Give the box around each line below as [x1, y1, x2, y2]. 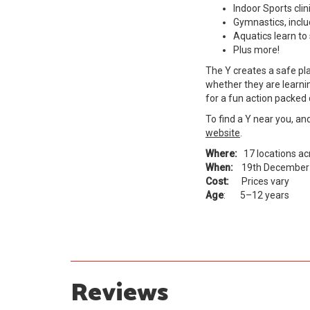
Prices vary [229, 176, 289, 188]
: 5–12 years [224, 190, 289, 201]
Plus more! [233, 44, 280, 56]
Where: [206, 148, 244, 160]
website [206, 127, 240, 139]
